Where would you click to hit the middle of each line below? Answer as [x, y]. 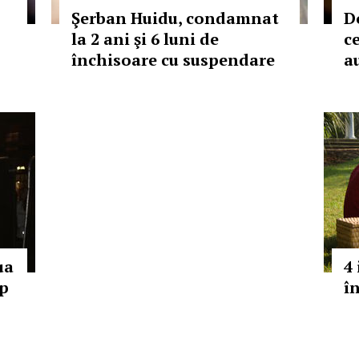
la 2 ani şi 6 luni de [145, 39]
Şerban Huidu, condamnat [175, 18]
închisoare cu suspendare [173, 60]
